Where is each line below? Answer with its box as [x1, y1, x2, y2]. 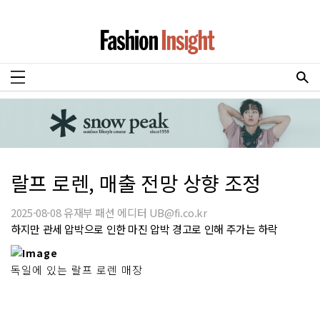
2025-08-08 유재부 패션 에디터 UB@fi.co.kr [11, 204, 207, 220]
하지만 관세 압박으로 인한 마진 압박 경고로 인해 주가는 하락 [11, 221, 278, 236]
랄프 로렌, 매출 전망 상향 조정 [11, 168, 261, 197]
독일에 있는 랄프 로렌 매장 [11, 261, 143, 277]
